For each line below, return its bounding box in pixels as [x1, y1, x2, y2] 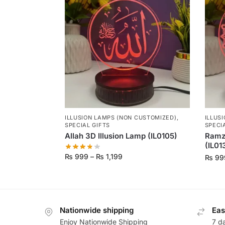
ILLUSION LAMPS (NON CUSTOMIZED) [64, 114, 177, 122]
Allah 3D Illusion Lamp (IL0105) [64, 131, 177, 141]
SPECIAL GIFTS [64, 122, 110, 129]
